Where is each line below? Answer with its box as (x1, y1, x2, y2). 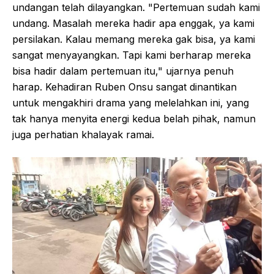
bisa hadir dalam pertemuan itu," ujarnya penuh (12, 65, 234, 78)
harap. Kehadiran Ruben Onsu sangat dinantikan (12, 81, 237, 94)
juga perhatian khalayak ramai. (12, 128, 154, 141)
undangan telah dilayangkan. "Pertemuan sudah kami (12, 1, 260, 14)
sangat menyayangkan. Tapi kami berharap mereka (12, 49, 251, 62)
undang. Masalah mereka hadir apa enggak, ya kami (12, 17, 254, 30)
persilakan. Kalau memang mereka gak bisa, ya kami (12, 33, 255, 46)
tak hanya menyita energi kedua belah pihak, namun (12, 113, 256, 125)
